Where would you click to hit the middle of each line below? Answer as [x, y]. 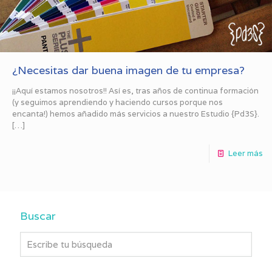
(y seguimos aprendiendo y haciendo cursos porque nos [117, 102]
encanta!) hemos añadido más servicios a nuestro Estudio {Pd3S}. [136, 114]
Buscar [38, 216]
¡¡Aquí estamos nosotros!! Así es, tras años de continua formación [135, 90]
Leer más [246, 153]
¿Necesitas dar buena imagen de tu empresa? [128, 70]
